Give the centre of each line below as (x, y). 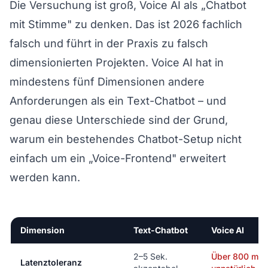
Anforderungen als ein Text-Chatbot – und (118, 100)
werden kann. (45, 177)
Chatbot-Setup (176, 139)
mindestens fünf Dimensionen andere (107, 81)
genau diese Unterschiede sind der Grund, (119, 120)
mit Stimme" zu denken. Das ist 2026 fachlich (126, 24)
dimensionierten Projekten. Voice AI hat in (117, 62)
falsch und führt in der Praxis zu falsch (109, 43)
